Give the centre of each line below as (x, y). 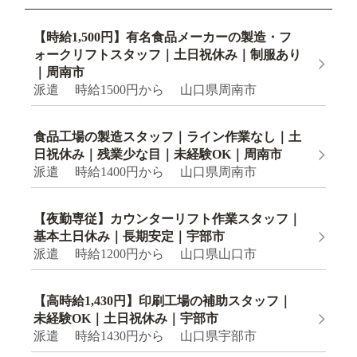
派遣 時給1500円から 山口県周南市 (145, 90)
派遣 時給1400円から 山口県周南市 (145, 172)
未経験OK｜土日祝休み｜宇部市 (126, 319)
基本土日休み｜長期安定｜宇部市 (129, 237)
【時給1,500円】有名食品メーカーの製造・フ (163, 37)
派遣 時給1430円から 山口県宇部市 (145, 336)
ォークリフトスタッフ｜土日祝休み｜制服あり (168, 55)
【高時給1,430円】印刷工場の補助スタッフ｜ (163, 301)
